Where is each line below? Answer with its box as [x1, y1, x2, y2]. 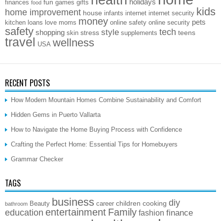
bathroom [5, 201, 28, 207]
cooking [143, 199, 167, 208]
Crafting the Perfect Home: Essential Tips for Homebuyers [11, 141, 178, 148]
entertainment [45, 207, 106, 218]
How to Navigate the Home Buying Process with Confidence [11, 126, 182, 134]
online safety [110, 19, 147, 27]
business [52, 196, 94, 209]
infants [104, 10, 123, 17]
